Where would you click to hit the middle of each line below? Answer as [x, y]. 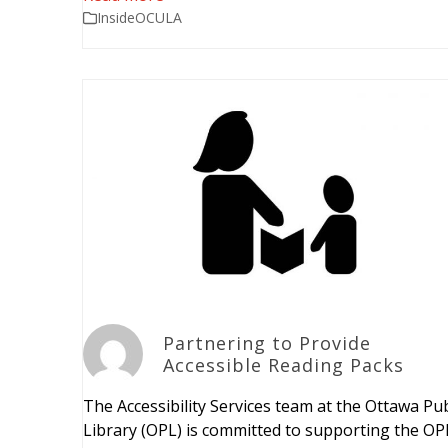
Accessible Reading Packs [284, 365]
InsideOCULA [140, 17]
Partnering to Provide [267, 343]
